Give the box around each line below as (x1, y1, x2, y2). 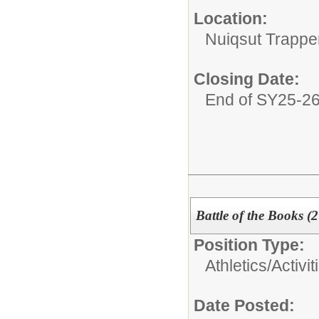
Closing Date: (194, 69, 300, 88)
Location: (194, 9, 268, 28)
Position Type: (194, 235, 305, 254)
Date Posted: (194, 296, 295, 315)
